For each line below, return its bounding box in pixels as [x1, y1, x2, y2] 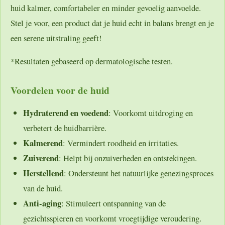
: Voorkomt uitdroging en [108, 106, 193, 119]
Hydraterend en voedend [23, 106, 108, 119]
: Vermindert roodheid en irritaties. [63, 137, 179, 149]
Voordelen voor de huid [11, 83, 109, 98]
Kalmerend [23, 136, 63, 149]
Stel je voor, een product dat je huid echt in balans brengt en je [11, 17, 214, 29]
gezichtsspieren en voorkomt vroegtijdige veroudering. [23, 212, 201, 224]
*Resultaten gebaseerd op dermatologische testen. [11, 55, 173, 67]
